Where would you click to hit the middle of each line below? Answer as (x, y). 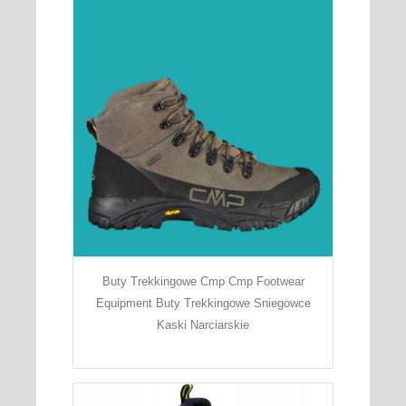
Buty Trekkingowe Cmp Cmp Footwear (203, 281)
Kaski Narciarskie (203, 324)
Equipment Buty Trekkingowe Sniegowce (203, 303)
